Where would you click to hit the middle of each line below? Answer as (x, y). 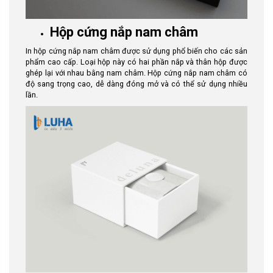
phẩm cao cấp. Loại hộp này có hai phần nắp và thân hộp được (136, 62)
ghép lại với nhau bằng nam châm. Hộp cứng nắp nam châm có (136, 73)
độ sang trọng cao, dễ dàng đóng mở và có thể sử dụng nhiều (136, 84)
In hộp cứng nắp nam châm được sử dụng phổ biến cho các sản (136, 51)
